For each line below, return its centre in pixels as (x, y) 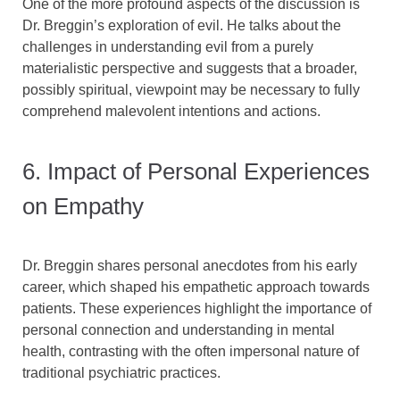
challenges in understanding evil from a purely (168, 46)
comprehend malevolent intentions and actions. (171, 111)
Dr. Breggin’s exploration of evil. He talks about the (182, 25)
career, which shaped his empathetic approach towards (196, 287)
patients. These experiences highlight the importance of (197, 309)
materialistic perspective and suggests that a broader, (190, 68)
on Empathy (83, 206)
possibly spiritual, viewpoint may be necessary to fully (191, 89)
